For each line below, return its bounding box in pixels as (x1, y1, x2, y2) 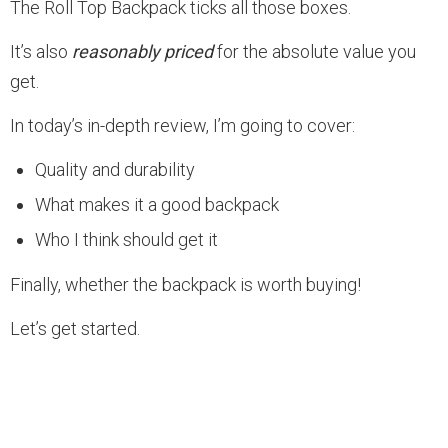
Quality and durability (35, 158, 195, 180)
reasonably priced (72, 40, 213, 62)
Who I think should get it (35, 228, 218, 250)
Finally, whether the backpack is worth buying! (10, 273, 361, 295)
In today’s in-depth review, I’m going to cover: (10, 114, 355, 136)
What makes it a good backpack (35, 193, 279, 215)
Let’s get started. (10, 317, 140, 339)
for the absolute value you (213, 40, 416, 62)
